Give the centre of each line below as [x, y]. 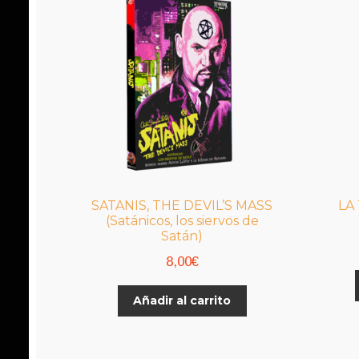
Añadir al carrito [182, 301]
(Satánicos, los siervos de [182, 221]
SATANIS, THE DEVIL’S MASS [182, 206]
